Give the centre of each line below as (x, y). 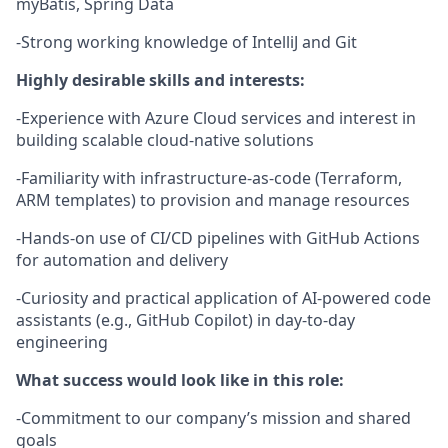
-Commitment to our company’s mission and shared (213, 418)
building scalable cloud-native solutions (165, 140)
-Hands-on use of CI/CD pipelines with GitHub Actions (218, 238)
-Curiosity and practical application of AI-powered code (223, 298)
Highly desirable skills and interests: (160, 80)
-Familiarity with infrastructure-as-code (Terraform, (209, 178)
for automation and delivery (122, 260)
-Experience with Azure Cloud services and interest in (216, 118)
